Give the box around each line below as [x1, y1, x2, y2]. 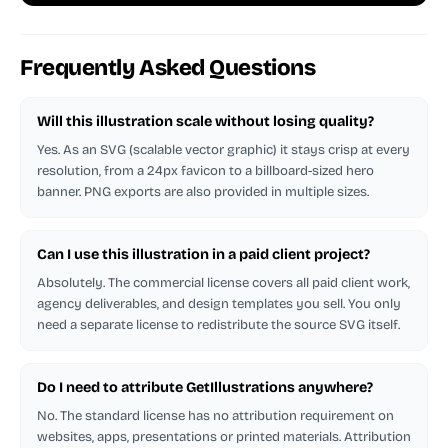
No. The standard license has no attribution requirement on [37, 407, 394, 424]
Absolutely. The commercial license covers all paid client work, [37, 274, 410, 291]
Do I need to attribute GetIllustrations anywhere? [37, 378, 373, 396]
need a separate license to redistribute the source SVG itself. [37, 316, 400, 333]
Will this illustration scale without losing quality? [37, 112, 374, 130]
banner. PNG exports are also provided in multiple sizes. [37, 183, 369, 200]
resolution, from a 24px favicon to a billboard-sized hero [37, 162, 374, 179]
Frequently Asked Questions [20, 53, 316, 81]
